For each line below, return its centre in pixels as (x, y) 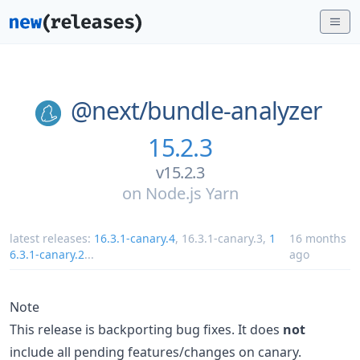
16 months (317, 238)
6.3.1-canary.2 (47, 254)
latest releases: (52, 238)
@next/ (109, 110)
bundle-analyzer (235, 110)
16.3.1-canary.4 (135, 238)
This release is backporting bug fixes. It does (146, 329)
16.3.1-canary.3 (222, 238)
